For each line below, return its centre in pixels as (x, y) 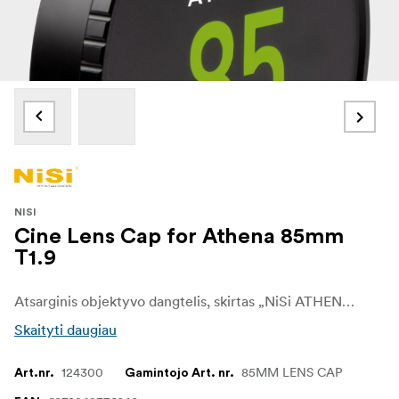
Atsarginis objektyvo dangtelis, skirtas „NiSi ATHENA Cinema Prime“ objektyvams (348, 301)
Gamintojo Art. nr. (179, 373)
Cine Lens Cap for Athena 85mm (179, 236)
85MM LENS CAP (292, 372)
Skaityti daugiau (65, 329)
